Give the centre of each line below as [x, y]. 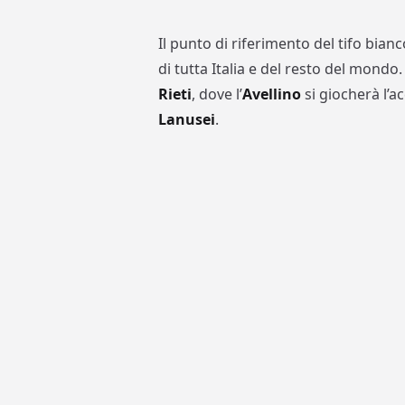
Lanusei [187, 120]
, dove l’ [217, 94]
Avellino [272, 94]
